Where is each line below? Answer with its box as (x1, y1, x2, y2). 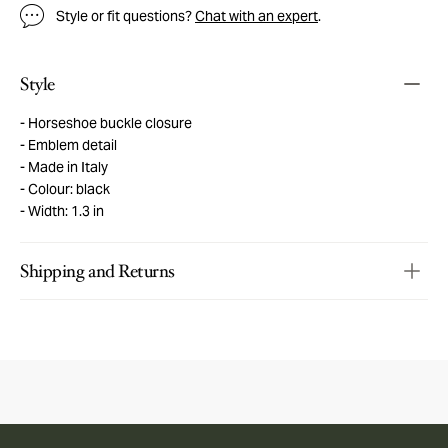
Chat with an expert (195, 6, 318, 25)
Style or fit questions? (56, 6, 195, 25)
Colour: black (25, 179, 110, 198)
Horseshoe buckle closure (25, 113, 192, 132)
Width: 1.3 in (25, 201, 104, 220)
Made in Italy (25, 157, 108, 176)
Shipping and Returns (20, 258, 175, 283)
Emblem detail (25, 135, 117, 154)
